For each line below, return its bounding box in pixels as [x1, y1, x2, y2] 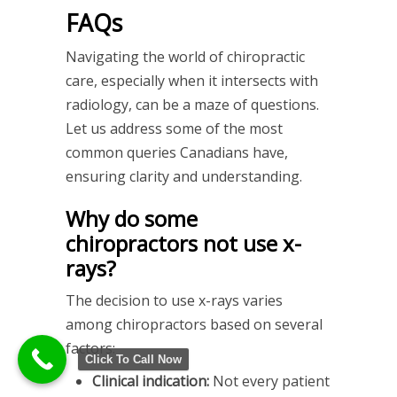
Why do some [66, 204, 198, 234]
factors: [66, 339, 115, 359]
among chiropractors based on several [66, 315, 323, 335]
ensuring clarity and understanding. [66, 167, 302, 187]
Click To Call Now [85, 353, 182, 366]
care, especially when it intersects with [66, 71, 318, 91]
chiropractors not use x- [66, 229, 301, 259]
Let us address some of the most [66, 119, 283, 139]
